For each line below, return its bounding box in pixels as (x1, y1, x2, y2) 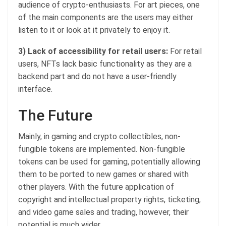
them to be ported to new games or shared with (18, 169, 189, 179)
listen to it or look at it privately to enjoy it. (18, 25, 170, 35)
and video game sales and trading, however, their (18, 207, 189, 217)
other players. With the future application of (18, 182, 174, 192)
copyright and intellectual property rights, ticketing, (18, 194, 201, 204)
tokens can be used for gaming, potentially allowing (18, 156, 200, 166)
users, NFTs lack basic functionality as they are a (18, 59, 192, 69)
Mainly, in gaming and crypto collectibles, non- (18, 131, 181, 141)
